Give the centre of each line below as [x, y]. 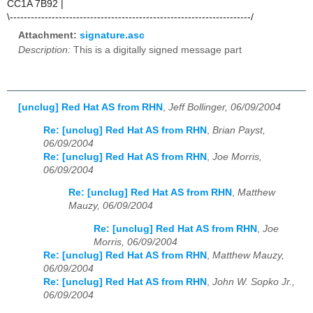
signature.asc [112, 36]
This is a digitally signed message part [156, 50]
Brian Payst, [239, 130]
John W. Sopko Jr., [254, 282]
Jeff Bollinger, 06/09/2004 [225, 108]
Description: [44, 50]
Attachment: [49, 36]
